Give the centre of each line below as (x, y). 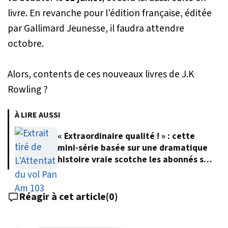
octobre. (26, 44)
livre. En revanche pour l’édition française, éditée (110, 13)
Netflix (72, 172)
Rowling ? (28, 89)
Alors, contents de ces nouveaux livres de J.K (101, 74)
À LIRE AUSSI (38, 115)
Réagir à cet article (62, 197)
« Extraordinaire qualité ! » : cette (126, 136)
